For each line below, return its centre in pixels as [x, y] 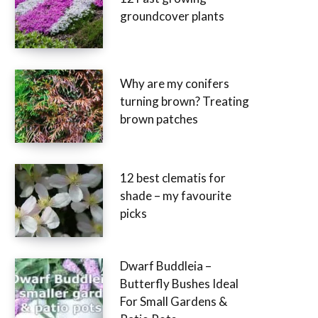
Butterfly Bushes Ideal [179, 283]
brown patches [159, 119]
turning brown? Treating [185, 102]
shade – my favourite [176, 196]
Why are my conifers [175, 84]
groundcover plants [172, 16]
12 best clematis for [173, 178]
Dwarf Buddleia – [166, 265]
